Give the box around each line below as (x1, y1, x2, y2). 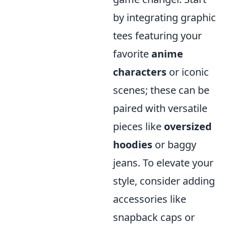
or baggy (152, 138, 196, 152)
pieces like (113, 120, 164, 134)
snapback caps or (113, 210, 195, 224)
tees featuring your (113, 29, 202, 43)
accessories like (113, 192, 186, 206)
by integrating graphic (113, 11, 216, 25)
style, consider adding (113, 174, 215, 188)
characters (113, 65, 166, 79)
